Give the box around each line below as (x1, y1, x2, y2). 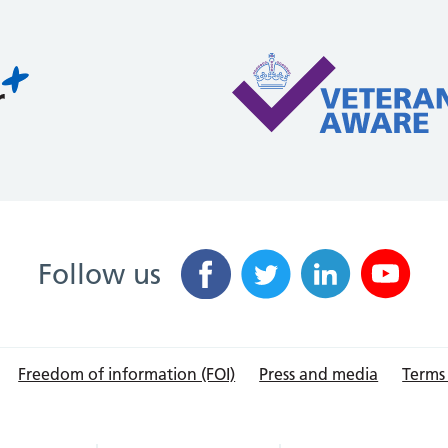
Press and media (259, 364, 379, 385)
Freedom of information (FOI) (18, 364, 236, 385)
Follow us (37, 257, 161, 292)
